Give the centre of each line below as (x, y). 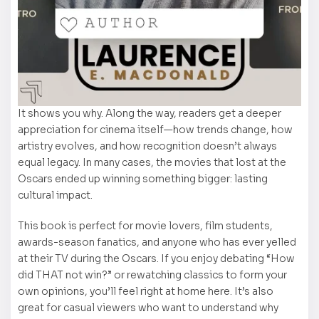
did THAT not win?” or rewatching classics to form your (152, 274)
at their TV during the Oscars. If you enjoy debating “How (156, 258)
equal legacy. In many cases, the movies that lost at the (152, 163)
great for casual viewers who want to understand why (148, 307)
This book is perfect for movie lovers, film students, (145, 225)
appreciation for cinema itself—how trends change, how (155, 130)
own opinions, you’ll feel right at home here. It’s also (146, 291)
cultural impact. (55, 195)
